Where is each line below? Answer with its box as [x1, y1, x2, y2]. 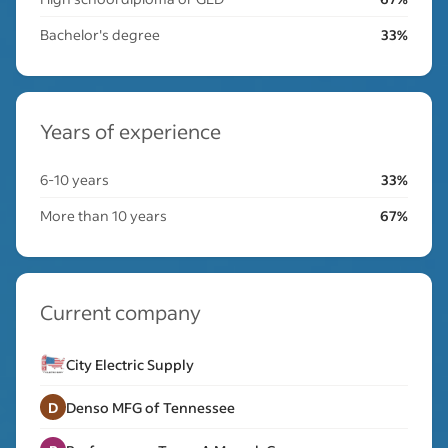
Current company [40, 299, 201, 325]
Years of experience [40, 118, 221, 144]
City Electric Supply [66, 354, 194, 374]
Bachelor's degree [40, 25, 160, 44]
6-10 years [40, 170, 109, 189]
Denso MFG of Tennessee [66, 397, 235, 417]
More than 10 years [40, 206, 167, 225]
